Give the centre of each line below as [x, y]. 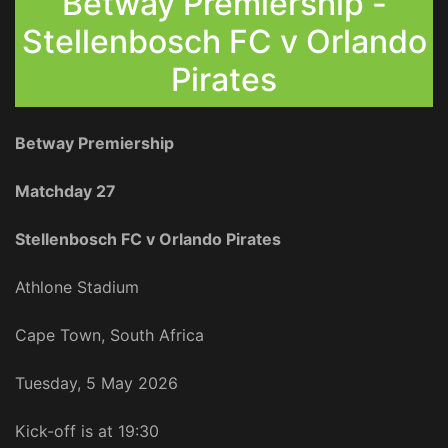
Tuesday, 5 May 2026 [96, 383]
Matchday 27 [65, 191]
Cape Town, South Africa [109, 335]
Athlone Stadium [77, 287]
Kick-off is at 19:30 [87, 431]
